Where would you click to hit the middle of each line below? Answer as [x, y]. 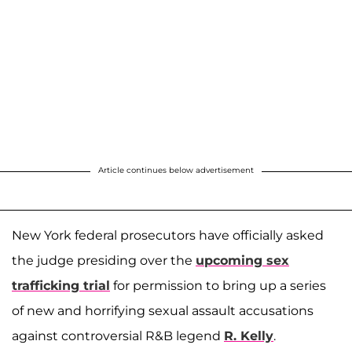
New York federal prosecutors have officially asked [168, 235]
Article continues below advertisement [176, 170]
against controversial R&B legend [118, 336]
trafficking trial [61, 286]
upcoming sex [242, 260]
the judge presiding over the [104, 260]
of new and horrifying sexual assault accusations [163, 311]
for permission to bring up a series [218, 286]
